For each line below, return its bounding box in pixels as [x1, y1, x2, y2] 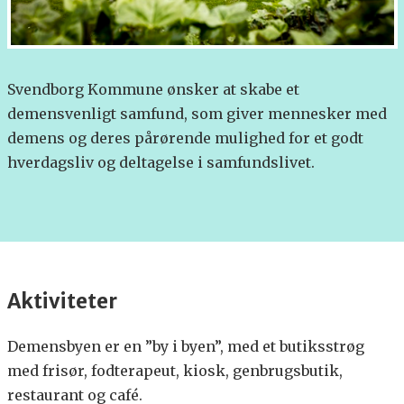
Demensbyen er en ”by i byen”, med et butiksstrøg [6, 337, 364, 356]
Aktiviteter [6, 289, 117, 315]
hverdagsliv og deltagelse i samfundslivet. [6, 153, 315, 172]
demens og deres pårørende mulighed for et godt [6, 129, 363, 148]
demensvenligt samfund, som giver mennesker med [6, 105, 387, 124]
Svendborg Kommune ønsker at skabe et [6, 80, 299, 99]
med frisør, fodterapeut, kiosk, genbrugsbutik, [6, 362, 343, 381]
